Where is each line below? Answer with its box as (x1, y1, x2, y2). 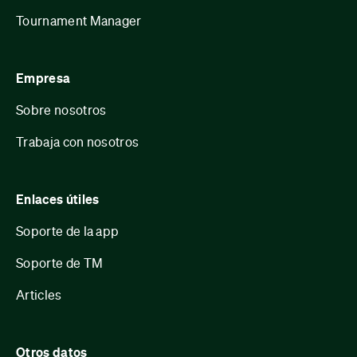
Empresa (16, 69, 71, 86)
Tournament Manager (16, 12, 142, 28)
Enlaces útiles (16, 190, 100, 207)
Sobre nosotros (16, 101, 107, 117)
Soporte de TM (16, 254, 104, 270)
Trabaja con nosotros (16, 133, 139, 149)
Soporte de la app (16, 222, 120, 238)
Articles (16, 286, 62, 302)
